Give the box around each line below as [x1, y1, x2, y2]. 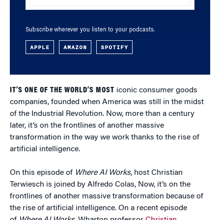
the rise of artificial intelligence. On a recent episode [10, 204, 187, 212]
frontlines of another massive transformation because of [10, 192, 203, 200]
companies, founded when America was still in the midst [10, 98, 204, 106]
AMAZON [63, 43, 87, 52]
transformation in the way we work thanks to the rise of [10, 134, 199, 141]
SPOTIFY [101, 43, 128, 52]
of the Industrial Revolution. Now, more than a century [10, 110, 194, 118]
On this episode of [10, 169, 75, 177]
